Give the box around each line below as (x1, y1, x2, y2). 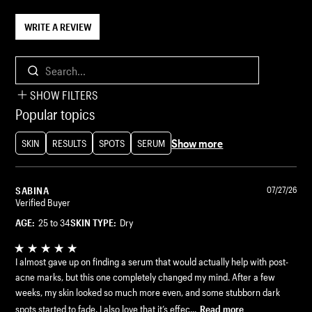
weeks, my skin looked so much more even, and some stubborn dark (15, 286, 281, 299)
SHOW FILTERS (30, 88, 99, 102)
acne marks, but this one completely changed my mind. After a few (15, 271, 276, 283)
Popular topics (15, 106, 95, 123)
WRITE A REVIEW (24, 21, 92, 33)
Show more (171, 136, 224, 150)
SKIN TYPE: (70, 217, 117, 229)
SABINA (15, 185, 49, 197)
